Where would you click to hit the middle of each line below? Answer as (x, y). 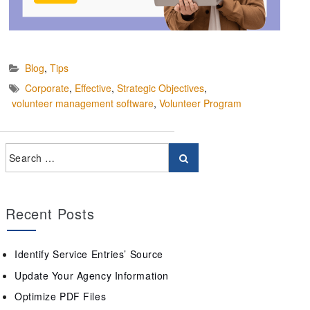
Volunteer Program (200, 103)
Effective (93, 88)
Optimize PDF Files (61, 297)
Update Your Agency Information (92, 275)
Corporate (47, 88)
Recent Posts (50, 213)
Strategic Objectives (161, 88)
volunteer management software (83, 103)
